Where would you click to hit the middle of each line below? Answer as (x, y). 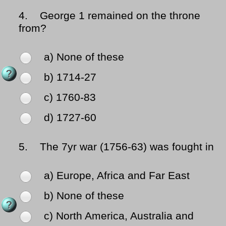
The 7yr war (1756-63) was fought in (122, 147)
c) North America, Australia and (119, 216)
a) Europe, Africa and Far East (117, 176)
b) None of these (84, 196)
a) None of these (84, 57)
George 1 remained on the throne (116, 16)
